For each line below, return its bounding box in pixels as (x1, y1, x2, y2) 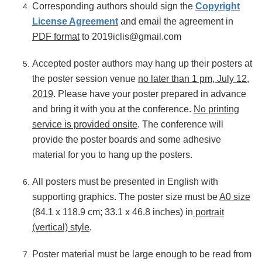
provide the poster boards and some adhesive (32, 135, 221, 144)
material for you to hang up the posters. (32, 150, 192, 160)
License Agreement (32, 16, 118, 26)
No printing (194, 104, 239, 114)
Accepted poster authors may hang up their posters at (32, 58, 252, 68)
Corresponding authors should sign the (32, 1, 195, 11)
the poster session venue (32, 74, 138, 84)
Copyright (195, 1, 240, 11)
